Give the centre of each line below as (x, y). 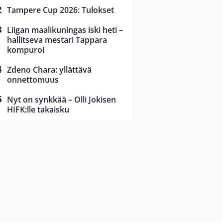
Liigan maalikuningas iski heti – (65, 30)
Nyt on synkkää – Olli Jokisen (61, 100)
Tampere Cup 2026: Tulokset (60, 10)
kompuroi (26, 50)
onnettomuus (33, 80)
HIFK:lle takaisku (38, 110)
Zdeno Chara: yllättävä (49, 70)
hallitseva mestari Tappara (57, 40)
